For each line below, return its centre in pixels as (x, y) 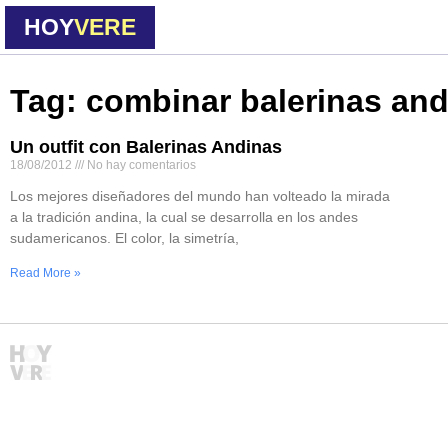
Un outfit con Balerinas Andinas (146, 147)
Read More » (45, 273)
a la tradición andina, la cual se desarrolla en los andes (184, 217)
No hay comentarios (140, 165)
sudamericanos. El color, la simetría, (124, 238)
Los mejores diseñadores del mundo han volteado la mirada (200, 196)
